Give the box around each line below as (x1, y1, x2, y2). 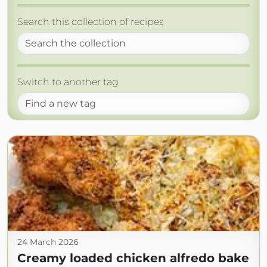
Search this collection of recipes (17, 16, 164, 28)
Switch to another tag (17, 76, 119, 88)
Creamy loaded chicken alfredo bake (17, 251, 249, 266)
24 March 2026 (17, 237, 79, 248)
